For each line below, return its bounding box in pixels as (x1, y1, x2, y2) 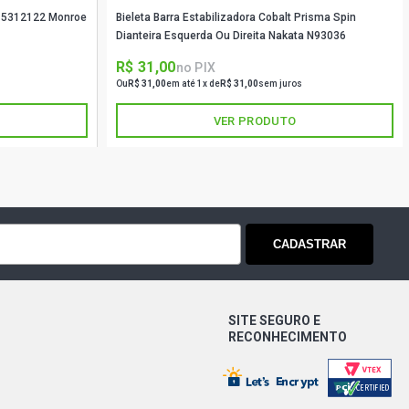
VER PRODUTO (213, 113, 297, 128)
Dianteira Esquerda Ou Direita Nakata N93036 (116, 29, 346, 42)
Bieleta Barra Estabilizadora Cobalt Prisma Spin (116, 11, 356, 24)
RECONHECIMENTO (228, 330, 348, 344)
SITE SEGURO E (228, 313, 321, 328)
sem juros (258, 79, 302, 89)
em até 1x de (166, 79, 220, 89)
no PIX (175, 59, 216, 75)
